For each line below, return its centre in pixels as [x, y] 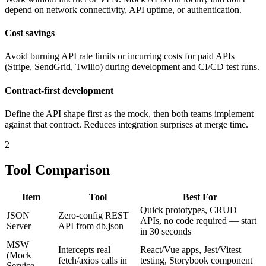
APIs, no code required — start [198, 220]
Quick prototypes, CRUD [189, 210]
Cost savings [30, 33]
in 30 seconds [166, 231]
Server [19, 226]
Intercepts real [84, 249]
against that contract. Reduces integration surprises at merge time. [126, 124]
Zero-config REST [94, 215]
